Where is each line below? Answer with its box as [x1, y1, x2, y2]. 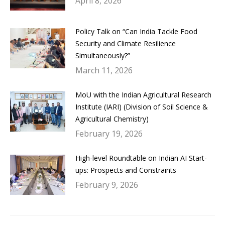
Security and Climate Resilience [75, 38, 176, 48]
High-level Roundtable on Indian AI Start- [75, 153, 207, 163]
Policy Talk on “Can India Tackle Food [75, 26, 197, 36]
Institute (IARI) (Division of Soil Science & [75, 101, 208, 111]
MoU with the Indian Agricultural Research [75, 89, 211, 99]
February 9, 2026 [75, 179, 138, 190]
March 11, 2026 [75, 64, 133, 76]
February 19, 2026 [75, 128, 143, 139]
